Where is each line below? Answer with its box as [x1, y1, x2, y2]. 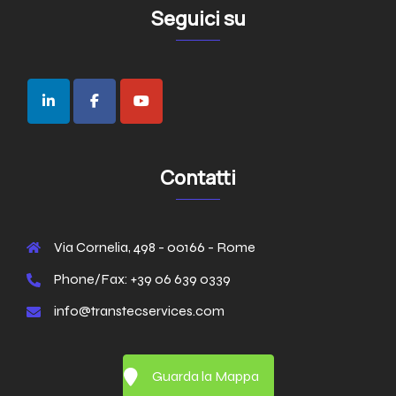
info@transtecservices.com [54, 302, 225, 320]
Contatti [160, 164, 236, 192]
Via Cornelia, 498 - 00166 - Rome [54, 239, 255, 256]
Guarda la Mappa [151, 368, 259, 385]
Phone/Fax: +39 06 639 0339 [54, 270, 231, 288]
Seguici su [150, 5, 246, 32]
